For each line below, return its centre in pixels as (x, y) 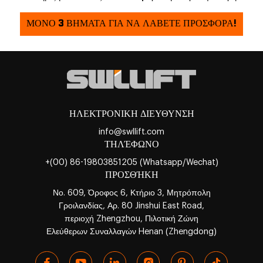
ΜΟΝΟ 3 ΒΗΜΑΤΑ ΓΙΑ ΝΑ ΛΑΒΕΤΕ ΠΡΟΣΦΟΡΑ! (131, 23)
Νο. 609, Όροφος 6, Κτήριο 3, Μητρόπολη (131, 193)
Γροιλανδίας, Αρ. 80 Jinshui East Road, (131, 206)
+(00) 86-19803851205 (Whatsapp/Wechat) (131, 163)
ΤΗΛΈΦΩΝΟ (131, 145)
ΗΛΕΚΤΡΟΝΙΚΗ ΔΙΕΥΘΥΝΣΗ (131, 114)
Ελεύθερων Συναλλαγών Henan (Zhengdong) (131, 232)
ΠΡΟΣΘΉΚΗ (131, 175)
